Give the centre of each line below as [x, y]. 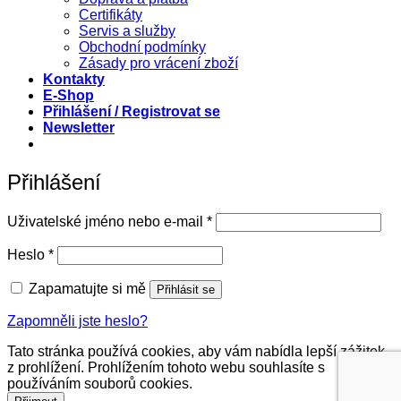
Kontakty [74, 79]
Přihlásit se [186, 289]
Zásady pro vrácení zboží [158, 63]
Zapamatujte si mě [87, 288]
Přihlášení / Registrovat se [132, 111]
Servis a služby [127, 30]
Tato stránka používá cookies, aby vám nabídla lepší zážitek [196, 351]
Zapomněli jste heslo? [77, 320]
